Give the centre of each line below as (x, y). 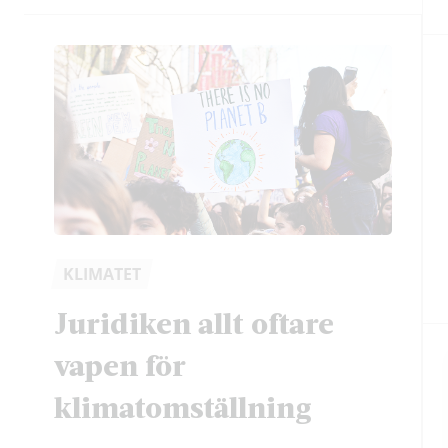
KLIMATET (101, 274)
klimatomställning (182, 406)
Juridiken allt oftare (193, 322)
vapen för (119, 364)
